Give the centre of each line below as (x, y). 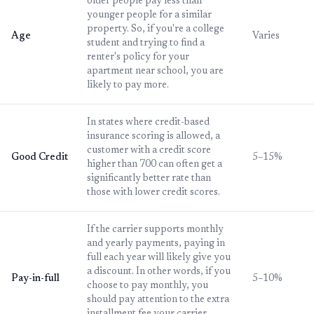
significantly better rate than (149, 179)
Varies (266, 37)
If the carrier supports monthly (155, 230)
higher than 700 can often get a (155, 165)
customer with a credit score (149, 151)
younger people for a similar (149, 16)
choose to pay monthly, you (148, 286)
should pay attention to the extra (158, 300)
